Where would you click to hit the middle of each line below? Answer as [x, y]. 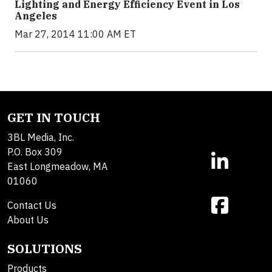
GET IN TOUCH [54, 118]
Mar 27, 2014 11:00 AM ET [75, 34]
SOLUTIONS [45, 249]
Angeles [36, 16]
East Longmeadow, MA [57, 167]
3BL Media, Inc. [41, 138]
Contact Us [32, 206]
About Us [28, 220]
